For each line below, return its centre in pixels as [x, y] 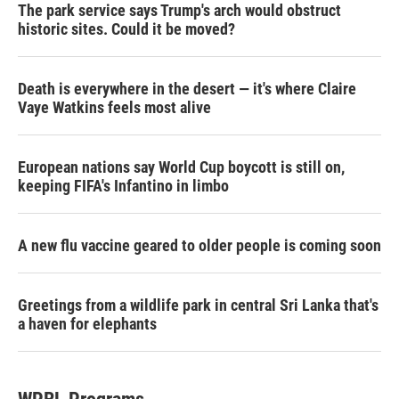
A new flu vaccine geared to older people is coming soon [199, 245]
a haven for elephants [87, 324]
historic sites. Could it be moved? [126, 29]
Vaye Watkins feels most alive [114, 107]
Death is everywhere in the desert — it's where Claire [187, 89]
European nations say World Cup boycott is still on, [181, 167]
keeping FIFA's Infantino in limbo [123, 186]
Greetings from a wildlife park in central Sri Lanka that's [198, 305]
